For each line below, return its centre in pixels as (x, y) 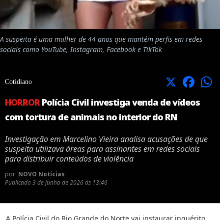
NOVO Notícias (41, 174)
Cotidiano (18, 82)
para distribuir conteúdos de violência (69, 158)
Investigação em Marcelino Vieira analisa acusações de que (106, 139)
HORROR (22, 102)
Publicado (19, 182)
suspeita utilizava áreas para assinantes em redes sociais (102, 149)
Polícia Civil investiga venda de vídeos (120, 102)
